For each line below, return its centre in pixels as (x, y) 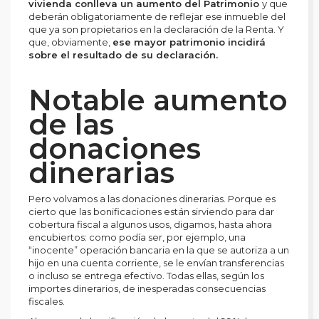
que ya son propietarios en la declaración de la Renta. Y (156, 29)
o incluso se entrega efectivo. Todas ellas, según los (146, 275)
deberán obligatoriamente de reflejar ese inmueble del (157, 16)
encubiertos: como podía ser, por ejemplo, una (137, 237)
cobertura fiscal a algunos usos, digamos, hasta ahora (150, 224)
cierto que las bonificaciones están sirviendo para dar (151, 211)
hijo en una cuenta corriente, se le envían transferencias (156, 262)
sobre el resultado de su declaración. (123, 54)
